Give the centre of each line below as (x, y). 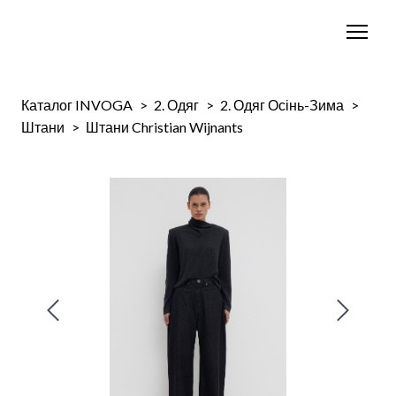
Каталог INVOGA (77, 105)
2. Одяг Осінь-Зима (282, 105)
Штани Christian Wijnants (164, 127)
